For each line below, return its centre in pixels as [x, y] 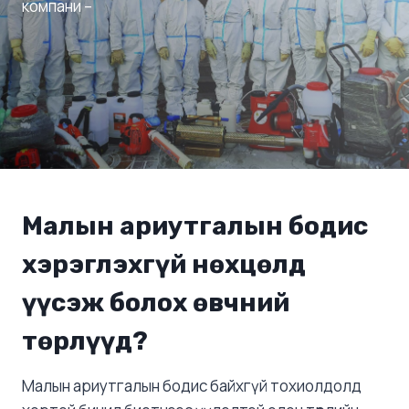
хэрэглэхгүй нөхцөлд [164, 264]
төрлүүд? [85, 341]
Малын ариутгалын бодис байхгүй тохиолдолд [192, 385]
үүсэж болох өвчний [156, 302]
